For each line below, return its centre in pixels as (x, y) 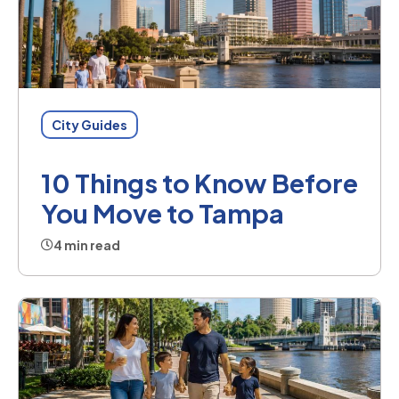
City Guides (90, 125)
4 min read (87, 245)
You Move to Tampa (163, 213)
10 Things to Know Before (199, 183)
